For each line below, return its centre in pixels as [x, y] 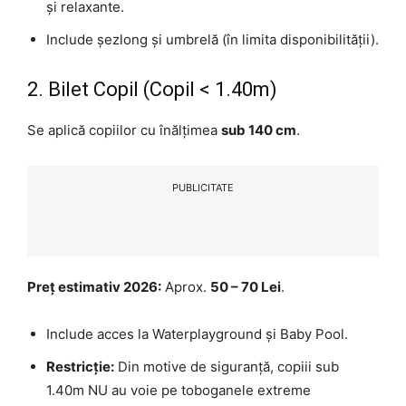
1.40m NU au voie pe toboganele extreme [179, 391]
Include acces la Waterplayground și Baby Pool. [197, 334]
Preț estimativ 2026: [94, 287]
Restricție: [80, 367]
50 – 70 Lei [246, 287]
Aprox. [186, 287]
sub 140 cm [259, 130]
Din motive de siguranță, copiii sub [227, 367]
